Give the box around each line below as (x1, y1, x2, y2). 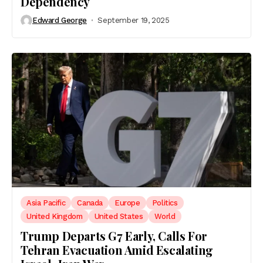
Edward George (32, 16, 87, 25)
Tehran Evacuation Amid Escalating (21, 242, 213, 258)
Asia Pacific (26, 198, 66, 208)
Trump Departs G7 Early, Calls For (21, 228, 207, 244)
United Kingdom (26, 212, 83, 221)
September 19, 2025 (97, 16, 170, 25)
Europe (114, 198, 140, 208)
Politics (151, 198, 178, 208)
